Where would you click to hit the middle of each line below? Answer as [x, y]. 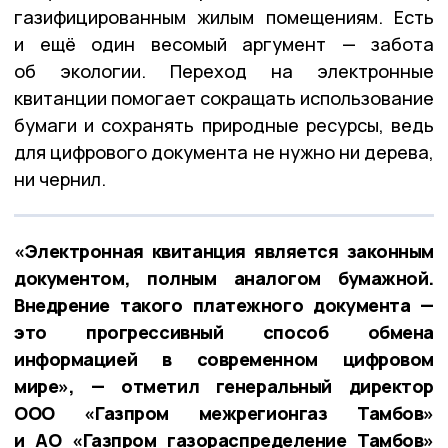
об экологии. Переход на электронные [224, 70]
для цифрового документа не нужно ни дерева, [224, 151]
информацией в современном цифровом [224, 358]
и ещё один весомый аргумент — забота [224, 43]
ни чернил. [60, 178]
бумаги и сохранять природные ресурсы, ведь [224, 124]
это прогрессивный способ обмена [224, 331]
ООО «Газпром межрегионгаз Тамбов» [224, 412]
